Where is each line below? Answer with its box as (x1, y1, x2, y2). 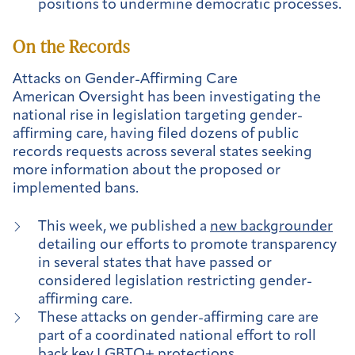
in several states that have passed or (38, 256, 272, 272)
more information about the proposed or (13, 162, 281, 178)
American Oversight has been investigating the (13, 90, 321, 105)
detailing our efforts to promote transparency (38, 238, 337, 254)
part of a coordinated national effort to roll (38, 329, 316, 345)
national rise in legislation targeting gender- (13, 108, 303, 124)
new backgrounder (210, 219, 333, 235)
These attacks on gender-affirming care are (38, 311, 319, 326)
